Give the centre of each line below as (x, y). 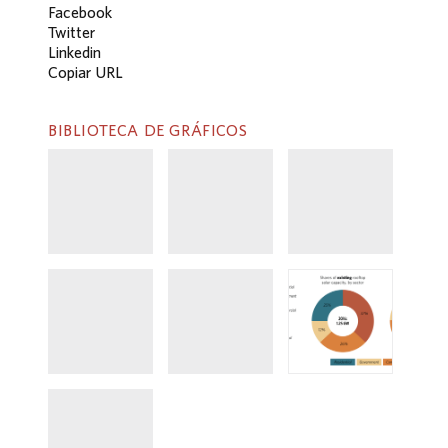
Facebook (80, 12)
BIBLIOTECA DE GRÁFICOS (148, 130)
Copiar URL (85, 72)
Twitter (71, 32)
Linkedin (74, 52)
